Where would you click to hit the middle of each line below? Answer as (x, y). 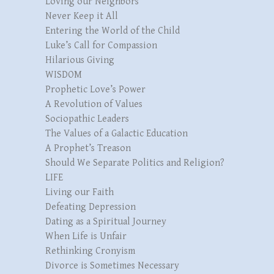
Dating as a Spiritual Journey (106, 221)
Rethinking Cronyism (90, 251)
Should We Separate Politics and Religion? (135, 163)
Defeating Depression (91, 207)
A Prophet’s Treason (88, 148)
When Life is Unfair (86, 236)
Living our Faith (80, 192)
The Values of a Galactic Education (117, 133)
